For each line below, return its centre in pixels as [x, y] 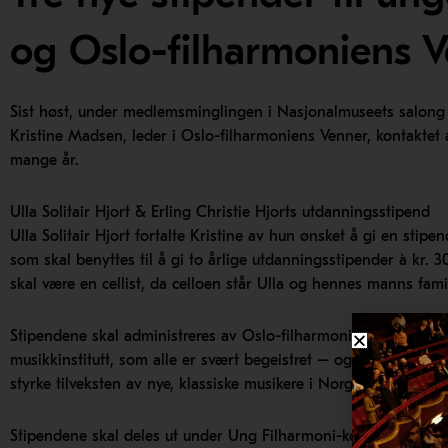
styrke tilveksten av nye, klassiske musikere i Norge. [187, 384]
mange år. [44, 160]
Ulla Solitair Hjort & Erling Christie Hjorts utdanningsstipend [220, 212]
